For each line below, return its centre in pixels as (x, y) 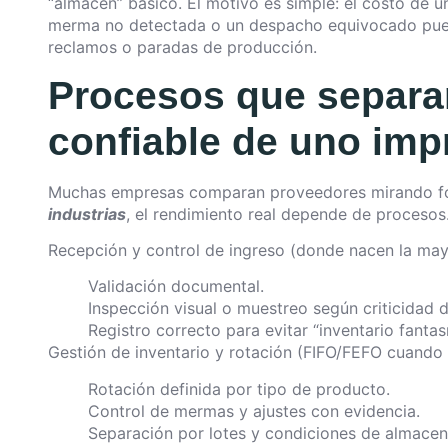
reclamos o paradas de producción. (182, 47)
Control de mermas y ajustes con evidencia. (254, 410)
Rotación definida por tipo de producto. (239, 388)
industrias (87, 213)
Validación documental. (176, 286)
